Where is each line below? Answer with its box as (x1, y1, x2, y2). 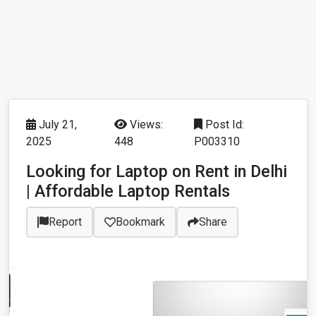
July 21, (36, 118, 77, 132)
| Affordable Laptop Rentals (26, 181, 230, 202)
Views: (126, 118, 163, 132)
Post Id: (202, 118, 244, 132)
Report (49, 215, 82, 229)
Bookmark (116, 215, 165, 229)
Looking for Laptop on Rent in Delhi (26, 162, 287, 182)
